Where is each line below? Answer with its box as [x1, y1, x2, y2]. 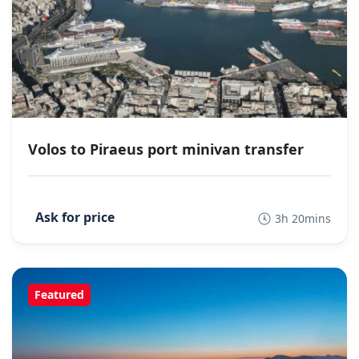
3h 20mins [275, 210, 331, 226]
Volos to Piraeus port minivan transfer [28, 139, 304, 159]
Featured [34, 286, 84, 302]
